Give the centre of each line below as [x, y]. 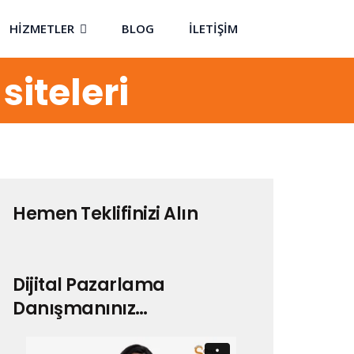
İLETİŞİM [213, 28]
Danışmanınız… [80, 309]
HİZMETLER [42, 28]
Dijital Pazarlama [89, 285]
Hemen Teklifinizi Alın [105, 214]
